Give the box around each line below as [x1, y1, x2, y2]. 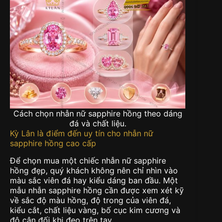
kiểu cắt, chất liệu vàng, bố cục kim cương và [10, 205, 180, 216]
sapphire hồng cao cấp [10, 138, 96, 149]
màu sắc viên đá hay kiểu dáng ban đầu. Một [10, 175, 178, 186]
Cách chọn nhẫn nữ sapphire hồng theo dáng [13, 109, 182, 119]
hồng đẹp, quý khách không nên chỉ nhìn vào [10, 166, 178, 176]
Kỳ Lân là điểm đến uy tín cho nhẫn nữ [10, 128, 153, 139]
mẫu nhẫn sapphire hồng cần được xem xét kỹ [10, 185, 184, 196]
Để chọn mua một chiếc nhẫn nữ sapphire [10, 156, 166, 166]
